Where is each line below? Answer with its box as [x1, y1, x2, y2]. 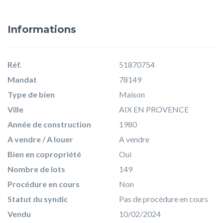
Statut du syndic [7, 194, 68, 204]
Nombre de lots [7, 164, 65, 174]
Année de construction [7, 119, 91, 129]
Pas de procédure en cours [119, 194, 208, 204]
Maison [119, 90, 145, 100]
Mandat [7, 75, 37, 85]
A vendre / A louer [7, 134, 73, 144]
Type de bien [7, 90, 55, 100]
